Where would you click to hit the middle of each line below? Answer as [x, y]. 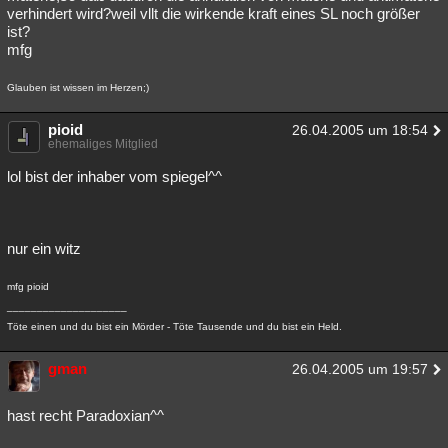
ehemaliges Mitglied [103, 144]
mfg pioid [28, 286]
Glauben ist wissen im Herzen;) [78, 87]
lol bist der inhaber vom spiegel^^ [114, 176]
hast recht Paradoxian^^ [85, 415]
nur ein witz [44, 248]
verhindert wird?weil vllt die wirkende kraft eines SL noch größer [213, 13]
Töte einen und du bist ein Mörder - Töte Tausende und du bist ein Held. [174, 326]
